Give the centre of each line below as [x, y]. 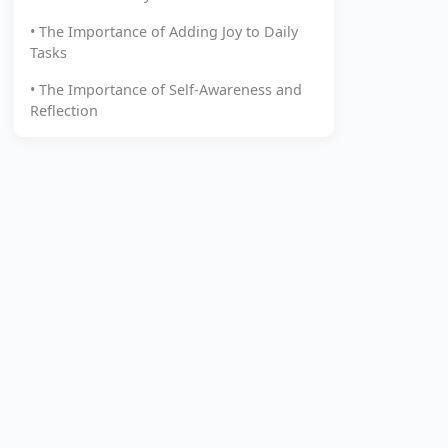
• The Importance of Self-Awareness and [166, 89]
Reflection [64, 110]
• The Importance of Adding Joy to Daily [164, 31]
